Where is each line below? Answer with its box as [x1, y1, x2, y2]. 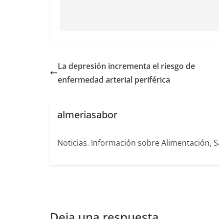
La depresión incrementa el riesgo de [58, 61, 195, 71]
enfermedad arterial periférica [58, 74, 170, 85]
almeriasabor [57, 108, 118, 122]
